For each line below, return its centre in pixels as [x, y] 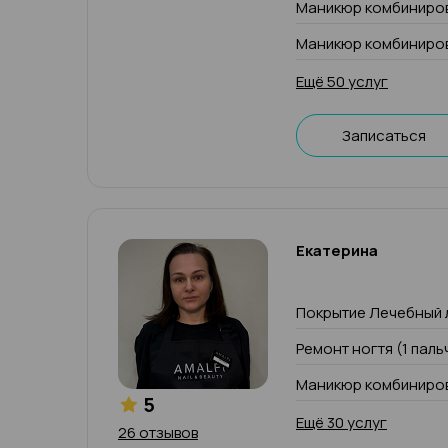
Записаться [384, 135]
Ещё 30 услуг [341, 422]
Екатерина [337, 250]
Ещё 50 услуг [342, 81]
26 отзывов [158, 432]
